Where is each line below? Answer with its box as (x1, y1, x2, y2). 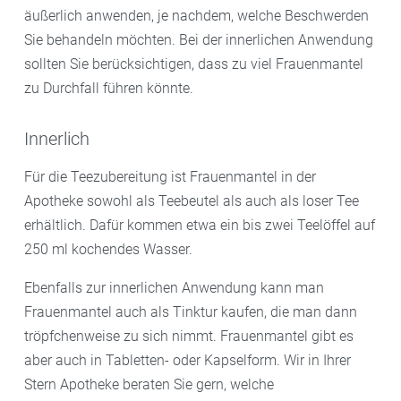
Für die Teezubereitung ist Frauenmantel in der (24, 168, 316, 186)
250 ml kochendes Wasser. (24, 241, 192, 259)
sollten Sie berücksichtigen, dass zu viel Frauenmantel (24, 55, 363, 73)
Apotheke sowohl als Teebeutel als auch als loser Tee (24, 192, 359, 210)
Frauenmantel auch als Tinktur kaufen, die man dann (24, 303, 357, 321)
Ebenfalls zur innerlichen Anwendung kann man (24, 279, 324, 297)
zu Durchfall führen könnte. (24, 80, 193, 98)
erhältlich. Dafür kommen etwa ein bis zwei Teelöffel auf (24, 217, 375, 235)
